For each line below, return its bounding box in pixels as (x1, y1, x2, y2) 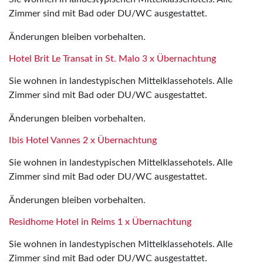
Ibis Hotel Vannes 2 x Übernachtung (9, 135, 157, 145)
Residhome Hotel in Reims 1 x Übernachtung (9, 217, 191, 227)
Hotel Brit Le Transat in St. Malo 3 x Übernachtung (9, 53, 216, 63)
